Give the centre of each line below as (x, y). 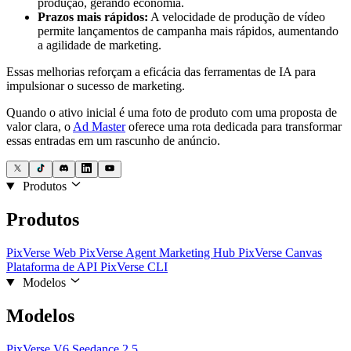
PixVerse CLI (134, 266)
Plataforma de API (53, 266)
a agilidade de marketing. (100, 45)
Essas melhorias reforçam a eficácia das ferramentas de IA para (161, 71)
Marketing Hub (199, 252)
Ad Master (99, 126)
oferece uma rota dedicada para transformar (233, 126)
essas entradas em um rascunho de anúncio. (113, 140)
